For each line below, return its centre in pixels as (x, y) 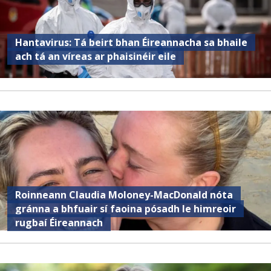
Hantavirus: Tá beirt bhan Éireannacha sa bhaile (132, 43)
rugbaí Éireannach (59, 223)
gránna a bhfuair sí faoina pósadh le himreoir (126, 209)
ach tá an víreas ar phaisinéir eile (96, 57)
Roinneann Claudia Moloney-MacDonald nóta (124, 195)
